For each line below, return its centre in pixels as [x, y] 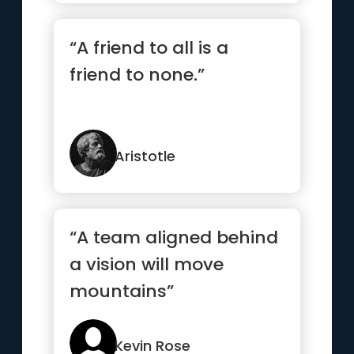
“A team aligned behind [174, 237]
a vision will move [147, 264]
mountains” [122, 291]
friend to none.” [137, 75]
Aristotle [145, 156]
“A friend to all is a [149, 48]
